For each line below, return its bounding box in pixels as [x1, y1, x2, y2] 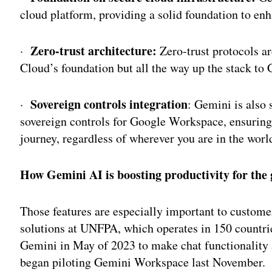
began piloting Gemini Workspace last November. [20, 253, 266, 270]
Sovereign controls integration [30, 95, 188, 113]
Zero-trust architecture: [30, 41, 157, 59]
